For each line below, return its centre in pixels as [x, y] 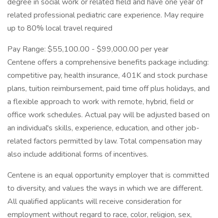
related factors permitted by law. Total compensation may [105, 141]
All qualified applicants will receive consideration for [94, 201]
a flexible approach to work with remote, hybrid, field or [100, 102]
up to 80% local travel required [60, 28]
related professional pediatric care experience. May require [106, 15]
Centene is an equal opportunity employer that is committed [108, 175]
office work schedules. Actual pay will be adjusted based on [109, 115]
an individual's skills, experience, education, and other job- [103, 128]
